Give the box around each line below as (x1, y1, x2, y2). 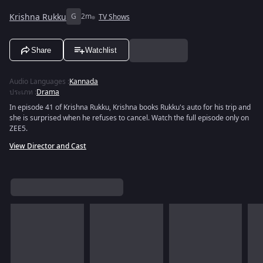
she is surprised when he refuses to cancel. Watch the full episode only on (9, 113, 249, 123)
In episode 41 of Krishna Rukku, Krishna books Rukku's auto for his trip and (9, 102, 251, 113)
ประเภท (9, 87, 33, 97)
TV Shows (99, 12, 130, 22)
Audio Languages (9, 76, 66, 87)
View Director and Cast (9, 141, 86, 151)
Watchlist (85, 45, 117, 55)
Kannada (69, 76, 98, 87)
